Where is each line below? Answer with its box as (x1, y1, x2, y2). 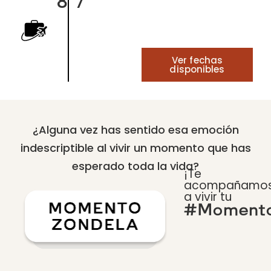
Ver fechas (172, 54, 223, 67)
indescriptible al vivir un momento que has (20, 140, 251, 156)
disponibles (169, 63, 225, 76)
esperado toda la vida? (72, 158, 199, 174)
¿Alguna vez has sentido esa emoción (32, 122, 239, 138)
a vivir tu (184, 189, 232, 206)
